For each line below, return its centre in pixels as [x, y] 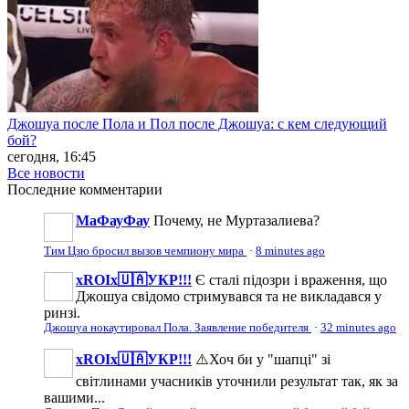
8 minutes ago [290, 251]
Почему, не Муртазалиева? [236, 220]
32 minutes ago [358, 327]
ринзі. [62, 312]
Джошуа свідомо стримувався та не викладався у [229, 296]
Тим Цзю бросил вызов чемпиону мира [145, 251]
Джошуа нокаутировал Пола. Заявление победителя [178, 327]
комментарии [119, 189]
